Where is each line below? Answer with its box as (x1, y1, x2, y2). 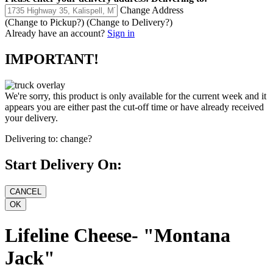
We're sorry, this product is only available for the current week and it (5, 91, 266, 102)
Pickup (50, 17, 77, 28)
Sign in (107, 28, 135, 39)
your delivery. (5, 113, 58, 124)
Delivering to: (5, 133, 58, 144)
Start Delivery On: (5, 157, 122, 173)
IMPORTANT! (5, 51, 99, 68)
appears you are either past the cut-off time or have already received (5, 102, 264, 113)
